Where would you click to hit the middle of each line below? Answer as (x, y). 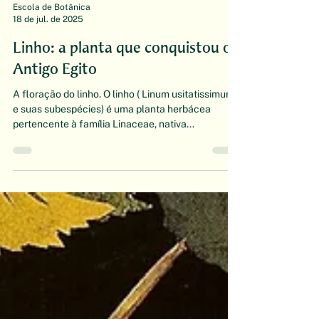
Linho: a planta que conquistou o (122, 84)
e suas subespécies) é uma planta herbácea (112, 146)
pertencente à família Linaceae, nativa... (104, 161)
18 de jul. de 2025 (48, 56)
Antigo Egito (55, 106)
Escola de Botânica (52, 44)
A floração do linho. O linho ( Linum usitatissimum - (75, 131)
